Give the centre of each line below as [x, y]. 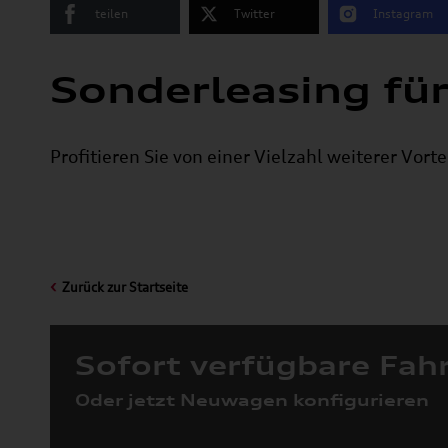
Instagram [403, 13]
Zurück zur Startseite [125, 287]
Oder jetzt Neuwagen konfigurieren [252, 399]
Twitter [254, 13]
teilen [111, 13]
